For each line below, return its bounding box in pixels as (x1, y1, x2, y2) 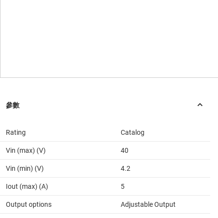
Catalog (121, 128, 145, 137)
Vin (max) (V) (6, 146, 46, 155)
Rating (6, 128, 26, 137)
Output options (6, 200, 52, 209)
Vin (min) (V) (6, 164, 44, 173)
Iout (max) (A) (6, 182, 48, 191)
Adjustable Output (121, 200, 176, 209)
